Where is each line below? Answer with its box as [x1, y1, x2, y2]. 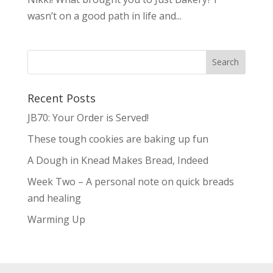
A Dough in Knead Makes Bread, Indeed [27, 153, 208, 167]
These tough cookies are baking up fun [27, 132, 208, 146]
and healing [27, 191, 81, 205]
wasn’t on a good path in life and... [27, 9, 182, 23]
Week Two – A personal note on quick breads [27, 174, 234, 188]
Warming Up [27, 212, 85, 226]
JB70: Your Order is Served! [27, 110, 149, 124]
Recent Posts [27, 90, 96, 105]
